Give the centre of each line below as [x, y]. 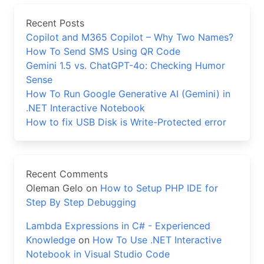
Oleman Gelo [55, 188]
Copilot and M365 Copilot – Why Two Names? [130, 37]
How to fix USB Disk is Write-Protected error [126, 122]
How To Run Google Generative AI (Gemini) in [128, 94]
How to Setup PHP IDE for [159, 188]
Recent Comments [67, 174]
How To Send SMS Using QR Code [103, 51]
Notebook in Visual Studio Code [98, 254]
